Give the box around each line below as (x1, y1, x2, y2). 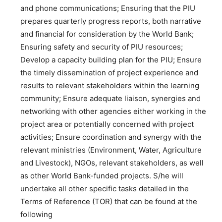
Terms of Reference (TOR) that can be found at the (20, 197, 197, 206)
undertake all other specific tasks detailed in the (20, 184, 189, 193)
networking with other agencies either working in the (20, 107, 206, 116)
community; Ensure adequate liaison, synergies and (20, 94, 201, 103)
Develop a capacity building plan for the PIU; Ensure (20, 55, 202, 64)
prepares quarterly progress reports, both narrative (20, 16, 201, 26)
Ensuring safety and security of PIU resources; (20, 42, 183, 52)
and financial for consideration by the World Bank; (20, 29, 194, 39)
